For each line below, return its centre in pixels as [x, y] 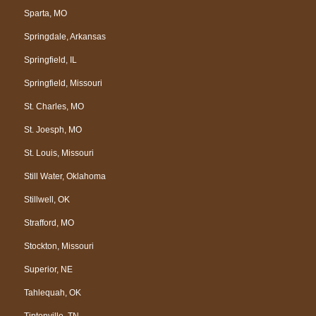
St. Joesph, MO [53, 129]
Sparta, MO [45, 13]
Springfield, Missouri [63, 83]
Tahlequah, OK [53, 292]
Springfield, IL [50, 60]
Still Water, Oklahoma [65, 176]
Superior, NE [48, 269]
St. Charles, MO [54, 106]
